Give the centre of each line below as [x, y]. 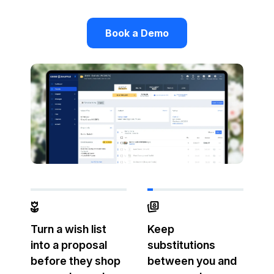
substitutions [181, 245]
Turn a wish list [68, 229]
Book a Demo [137, 33]
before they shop [76, 261]
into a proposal [69, 245]
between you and [192, 261]
